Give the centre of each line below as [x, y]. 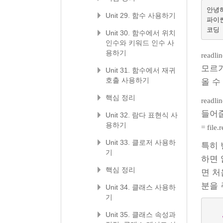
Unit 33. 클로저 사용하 [141, 142]
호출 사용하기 [127, 80]
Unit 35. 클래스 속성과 [141, 215]
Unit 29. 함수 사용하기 [141, 15]
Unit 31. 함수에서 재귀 [141, 70]
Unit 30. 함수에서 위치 [141, 33]
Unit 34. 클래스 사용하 [141, 187]
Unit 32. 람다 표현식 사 [142, 115]
